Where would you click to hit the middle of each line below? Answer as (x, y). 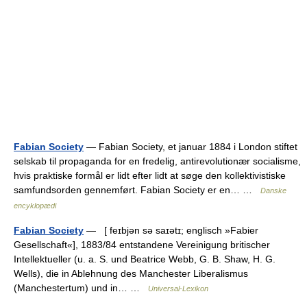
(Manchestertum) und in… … (81, 288)
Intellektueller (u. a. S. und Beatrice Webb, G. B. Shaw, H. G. (145, 259)
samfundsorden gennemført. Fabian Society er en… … (137, 190)
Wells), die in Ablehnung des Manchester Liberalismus (131, 273)
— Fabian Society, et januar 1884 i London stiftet (191, 147)
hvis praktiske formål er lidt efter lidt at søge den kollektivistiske (150, 175)
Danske (273, 191)
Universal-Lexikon (178, 288)
